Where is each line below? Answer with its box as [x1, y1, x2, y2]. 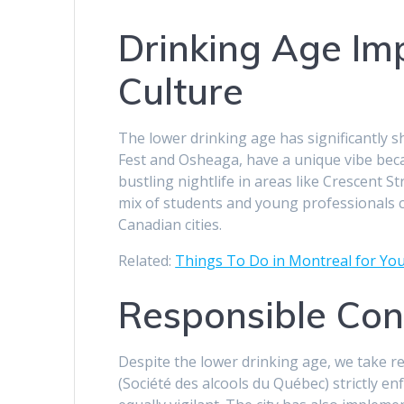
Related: [118, 251, 176, 271]
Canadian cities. [118, 215, 223, 235]
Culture [118, 69, 244, 115]
